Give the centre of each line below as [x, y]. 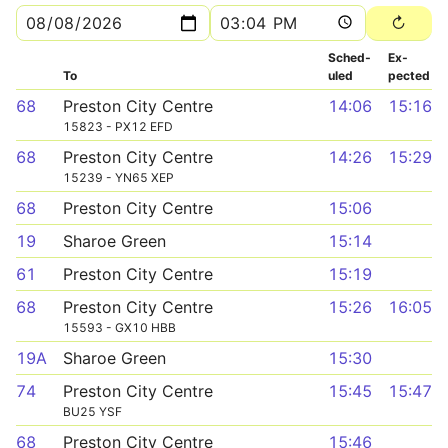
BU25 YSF [92, 411]
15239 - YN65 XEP [118, 177]
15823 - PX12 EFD [118, 126]
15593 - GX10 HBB [119, 327]
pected [409, 75]
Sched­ [349, 57]
